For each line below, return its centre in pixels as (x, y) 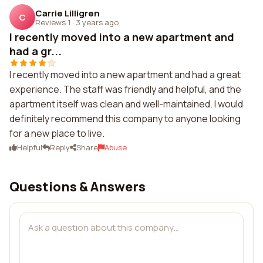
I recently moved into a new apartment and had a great (125, 75)
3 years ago (97, 22)
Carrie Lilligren (68, 13)
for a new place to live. (57, 133)
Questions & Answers (77, 187)
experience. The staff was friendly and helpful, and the (125, 89)
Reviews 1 (53, 22)
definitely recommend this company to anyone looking (125, 119)
